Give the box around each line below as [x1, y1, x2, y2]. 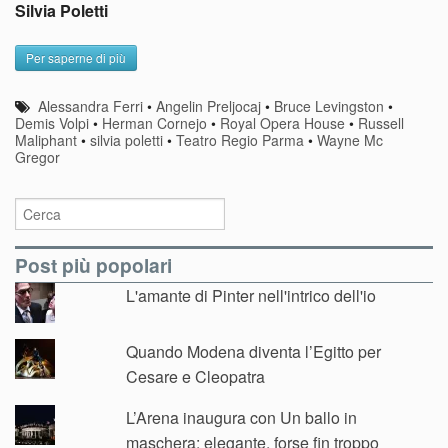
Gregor [15, 146, 60, 167]
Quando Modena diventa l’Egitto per [126, 339, 382, 363]
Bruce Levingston [274, 95, 385, 116]
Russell [358, 112, 404, 133]
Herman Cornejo [102, 112, 207, 133]
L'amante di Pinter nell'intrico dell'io [126, 283, 377, 307]
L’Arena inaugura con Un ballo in [126, 405, 358, 429]
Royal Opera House [220, 112, 345, 133]
